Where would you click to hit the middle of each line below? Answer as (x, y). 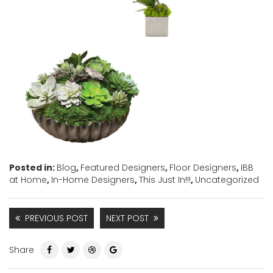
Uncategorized (227, 180)
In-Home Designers (93, 180)
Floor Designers (203, 168)
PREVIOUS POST (56, 218)
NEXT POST (127, 218)
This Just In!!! (165, 180)
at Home (28, 180)
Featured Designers (123, 168)
